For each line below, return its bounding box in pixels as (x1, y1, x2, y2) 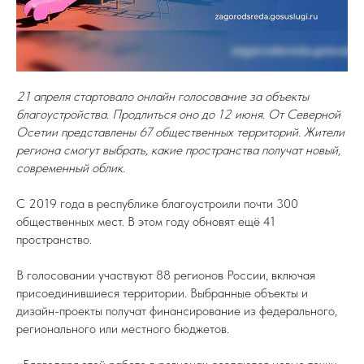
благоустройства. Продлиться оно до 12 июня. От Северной (16, 106, 340, 122)
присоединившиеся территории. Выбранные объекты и (16, 285, 308, 301)
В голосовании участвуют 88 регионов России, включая (16, 267, 315, 283)
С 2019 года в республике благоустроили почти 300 (16, 196, 298, 211)
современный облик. (16, 160, 125, 175)
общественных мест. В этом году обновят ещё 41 (16, 214, 275, 229)
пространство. (16, 232, 92, 247)
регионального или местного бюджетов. (16, 321, 229, 336)
